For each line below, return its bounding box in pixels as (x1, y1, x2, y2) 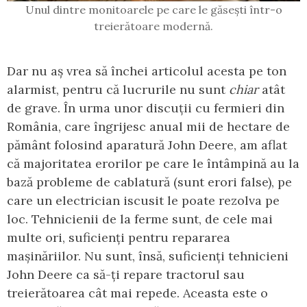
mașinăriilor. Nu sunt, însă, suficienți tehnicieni (7, 247, 288, 264)
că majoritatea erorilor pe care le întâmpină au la (7, 155, 299, 171)
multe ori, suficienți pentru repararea (7, 229, 230, 245)
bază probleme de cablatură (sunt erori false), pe (7, 173, 292, 190)
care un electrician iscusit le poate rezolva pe (7, 192, 280, 208)
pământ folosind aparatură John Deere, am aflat (7, 136, 287, 153)
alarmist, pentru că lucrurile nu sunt (7, 81, 229, 97)
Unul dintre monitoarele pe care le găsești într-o (25, 2, 282, 16)
